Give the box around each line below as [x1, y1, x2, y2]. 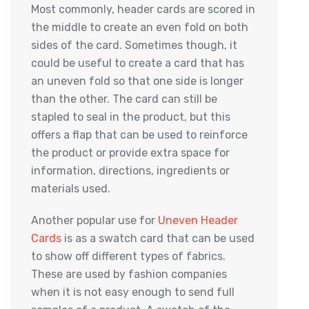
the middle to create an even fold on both [31, 21, 248, 34]
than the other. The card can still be [31, 92, 217, 106]
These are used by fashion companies [31, 268, 227, 281]
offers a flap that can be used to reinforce [31, 128, 248, 142]
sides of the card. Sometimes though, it [31, 39, 237, 52]
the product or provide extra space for [31, 146, 230, 160]
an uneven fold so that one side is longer [31, 74, 243, 88]
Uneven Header [158, 214, 238, 228]
